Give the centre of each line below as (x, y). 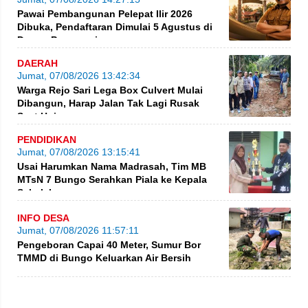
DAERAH (37, 63)
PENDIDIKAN (47, 139)
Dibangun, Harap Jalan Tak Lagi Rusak (108, 103)
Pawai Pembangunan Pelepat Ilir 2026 (105, 13)
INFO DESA (43, 218)
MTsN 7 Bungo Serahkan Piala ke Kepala (112, 179)
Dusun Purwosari (57, 40)
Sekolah (36, 192)
